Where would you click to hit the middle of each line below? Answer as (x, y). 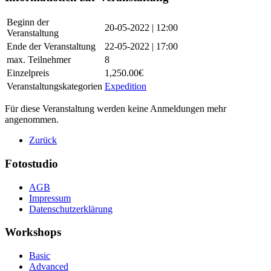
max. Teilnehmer (39, 60)
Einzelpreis (28, 73)
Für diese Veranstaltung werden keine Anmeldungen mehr (116, 109)
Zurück (43, 140)
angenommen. (32, 120)
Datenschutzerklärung (71, 209)
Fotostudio (31, 164)
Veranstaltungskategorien (54, 87)
